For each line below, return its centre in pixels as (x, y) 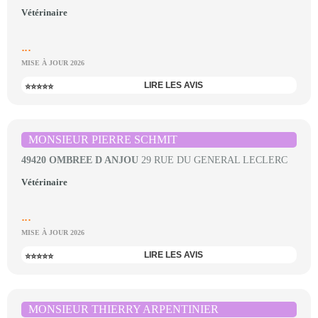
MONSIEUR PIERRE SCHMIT (103, 139)
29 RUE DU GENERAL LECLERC (213, 160)
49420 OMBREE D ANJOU (80, 160)
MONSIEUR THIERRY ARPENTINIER (124, 309)
